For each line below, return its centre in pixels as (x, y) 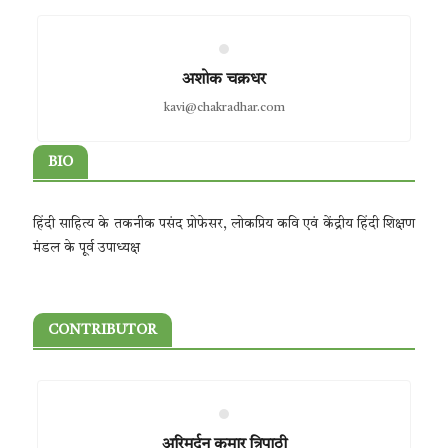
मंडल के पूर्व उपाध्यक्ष (86, 248)
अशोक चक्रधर (224, 80)
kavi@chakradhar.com (224, 108)
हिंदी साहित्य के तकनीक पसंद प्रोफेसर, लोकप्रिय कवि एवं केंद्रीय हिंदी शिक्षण (224, 224)
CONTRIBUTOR (102, 330)
